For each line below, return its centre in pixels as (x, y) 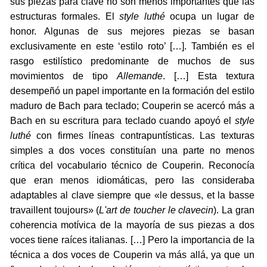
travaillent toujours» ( (55, 210)
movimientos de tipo (63, 76)
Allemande (140, 76)
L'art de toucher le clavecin (156, 210)
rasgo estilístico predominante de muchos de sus (132, 61)
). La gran (234, 210)
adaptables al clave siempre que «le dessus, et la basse (132, 195)
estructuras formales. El (65, 16)
